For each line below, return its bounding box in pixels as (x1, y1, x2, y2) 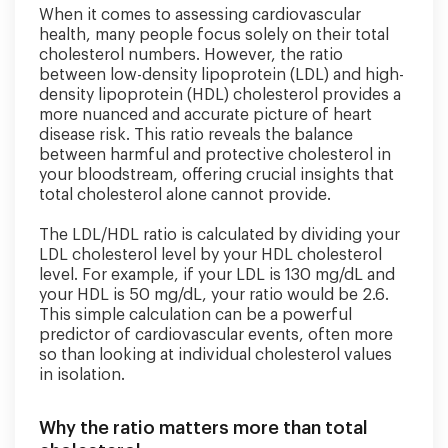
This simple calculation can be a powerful (39, 307, 352, 323)
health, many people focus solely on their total (39, 27, 389, 43)
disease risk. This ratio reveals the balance (39, 127, 353, 143)
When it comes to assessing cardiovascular (39, 7, 361, 23)
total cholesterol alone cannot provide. (39, 187, 331, 203)
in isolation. (39, 367, 125, 383)
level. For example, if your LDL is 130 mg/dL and (39, 267, 395, 283)
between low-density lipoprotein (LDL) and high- (39, 67, 404, 83)
